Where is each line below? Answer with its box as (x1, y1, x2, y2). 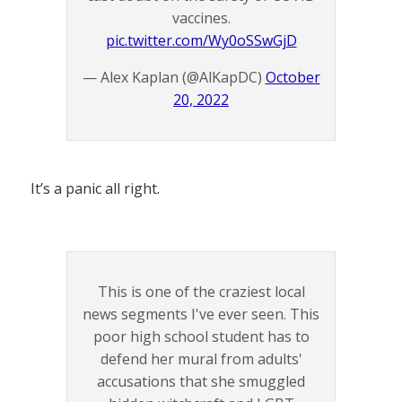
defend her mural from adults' (100, 348, 302, 369)
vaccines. (171, 7, 231, 28)
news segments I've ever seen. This (83, 303, 319, 324)
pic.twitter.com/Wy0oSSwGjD (105, 30, 297, 50)
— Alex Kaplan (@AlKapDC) (82, 66, 266, 87)
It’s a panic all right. (31, 178, 160, 198)
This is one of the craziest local (97, 281, 305, 301)
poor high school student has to (92, 326, 310, 346)
